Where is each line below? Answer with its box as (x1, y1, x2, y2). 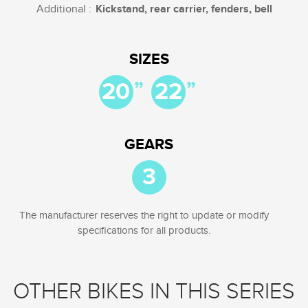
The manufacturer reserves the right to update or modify (19, 209, 269, 221)
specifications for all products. (77, 224, 210, 236)
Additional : (36, 2, 91, 16)
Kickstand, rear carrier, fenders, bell (95, 2, 272, 16)
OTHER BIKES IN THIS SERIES (13, 278, 295, 305)
